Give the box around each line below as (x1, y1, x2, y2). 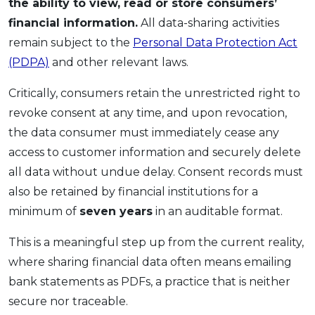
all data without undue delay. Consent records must (8, 165, 303, 179)
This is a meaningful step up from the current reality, (8, 235, 304, 249)
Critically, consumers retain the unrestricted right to (8, 86, 300, 100)
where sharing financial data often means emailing (8, 255, 292, 269)
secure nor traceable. (8, 294, 128, 308)
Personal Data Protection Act (133, 35, 297, 49)
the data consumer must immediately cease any (8, 125, 279, 139)
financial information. (8, 15, 138, 30)
